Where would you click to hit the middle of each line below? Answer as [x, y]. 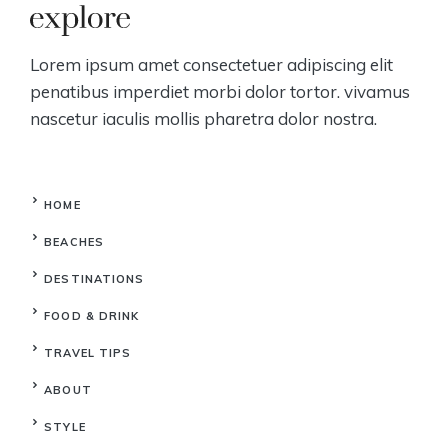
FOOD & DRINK [92, 316]
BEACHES [74, 242]
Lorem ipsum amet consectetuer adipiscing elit [211, 64]
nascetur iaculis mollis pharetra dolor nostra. [203, 118]
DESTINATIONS [94, 279]
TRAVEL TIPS [88, 353]
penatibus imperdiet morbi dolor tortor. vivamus [220, 91]
